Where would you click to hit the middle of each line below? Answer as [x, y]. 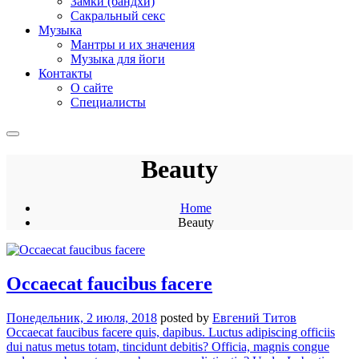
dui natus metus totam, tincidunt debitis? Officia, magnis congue [168, 346]
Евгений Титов [254, 317]
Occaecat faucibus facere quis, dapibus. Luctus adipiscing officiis [171, 332]
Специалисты [108, 103]
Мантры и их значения [133, 45]
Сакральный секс [118, 16]
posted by [186, 317]
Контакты [65, 74]
